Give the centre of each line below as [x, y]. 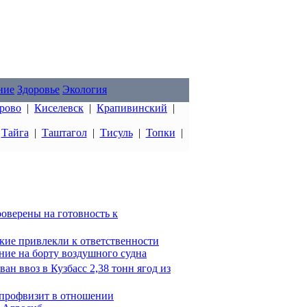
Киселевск [59, 108]
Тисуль [116, 133]
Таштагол [64, 133]
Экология [85, 89]
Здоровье [38, 89]
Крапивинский [132, 108]
